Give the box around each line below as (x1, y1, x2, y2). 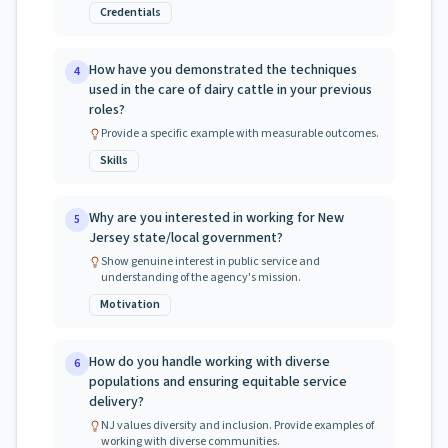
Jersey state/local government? (89, 228, 283, 248)
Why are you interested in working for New (89, 208, 344, 228)
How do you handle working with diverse (89, 352, 330, 372)
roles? (89, 100, 125, 120)
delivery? (89, 392, 144, 412)
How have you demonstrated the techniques (89, 60, 357, 80)
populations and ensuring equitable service (89, 372, 347, 392)
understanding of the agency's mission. (101, 269, 301, 286)
